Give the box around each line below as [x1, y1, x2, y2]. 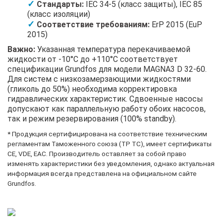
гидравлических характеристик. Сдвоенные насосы [7, 94, 203, 104]
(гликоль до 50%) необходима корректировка [7, 84, 177, 94]
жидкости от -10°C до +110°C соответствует [7, 54, 178, 64]
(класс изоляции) [27, 9, 90, 19]
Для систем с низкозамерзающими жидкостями [7, 74, 191, 84]
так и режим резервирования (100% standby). [7, 113, 176, 123]
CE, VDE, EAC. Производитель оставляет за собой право [7, 149, 186, 158]
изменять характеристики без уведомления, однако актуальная [7, 159, 215, 167]
